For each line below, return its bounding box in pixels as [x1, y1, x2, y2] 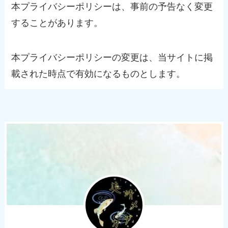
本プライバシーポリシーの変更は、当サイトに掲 [11, 52, 213, 63]
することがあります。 [11, 18, 103, 28]
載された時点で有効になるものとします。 [11, 69, 186, 79]
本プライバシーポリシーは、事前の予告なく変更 [11, 2, 213, 12]
